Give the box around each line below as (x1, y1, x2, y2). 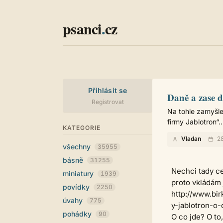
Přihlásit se (88, 86, 127, 95)
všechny (63, 142, 93, 151)
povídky (63, 183, 92, 191)
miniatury (63, 169, 96, 178)
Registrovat (91, 98, 124, 106)
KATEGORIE (63, 124, 101, 131)
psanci (63, 17, 102, 39)
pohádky (63, 210, 94, 218)
